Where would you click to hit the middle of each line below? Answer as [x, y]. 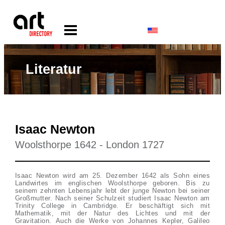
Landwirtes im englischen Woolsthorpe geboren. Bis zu [112, 183]
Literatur [54, 69]
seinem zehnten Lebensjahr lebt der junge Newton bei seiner [112, 191]
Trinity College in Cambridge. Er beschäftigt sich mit [113, 206]
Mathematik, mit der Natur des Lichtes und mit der [113, 213]
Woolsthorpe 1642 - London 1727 [89, 145]
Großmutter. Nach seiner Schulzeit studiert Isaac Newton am [112, 198]
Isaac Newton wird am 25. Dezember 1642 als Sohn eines [113, 176]
